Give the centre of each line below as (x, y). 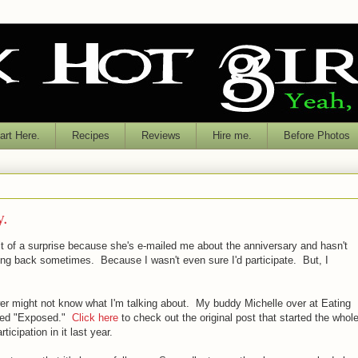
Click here (95, 317)
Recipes (90, 135)
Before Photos (316, 135)
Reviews (161, 135)
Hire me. (232, 135)
